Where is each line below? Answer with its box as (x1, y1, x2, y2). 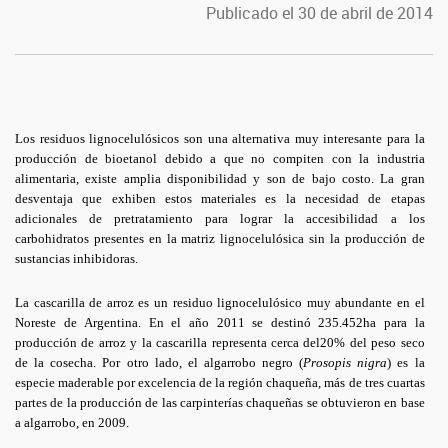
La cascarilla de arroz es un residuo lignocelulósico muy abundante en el (15, 295, 425, 310)
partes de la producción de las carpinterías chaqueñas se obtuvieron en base (15, 395, 425, 410)
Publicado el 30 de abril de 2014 (206, 2, 433, 24)
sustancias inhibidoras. (15, 251, 138, 266)
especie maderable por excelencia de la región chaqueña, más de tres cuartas (15, 375, 425, 390)
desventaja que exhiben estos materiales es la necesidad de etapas (15, 191, 425, 206)
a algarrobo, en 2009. (15, 415, 129, 430)
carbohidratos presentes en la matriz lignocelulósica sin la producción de (15, 231, 425, 246)
